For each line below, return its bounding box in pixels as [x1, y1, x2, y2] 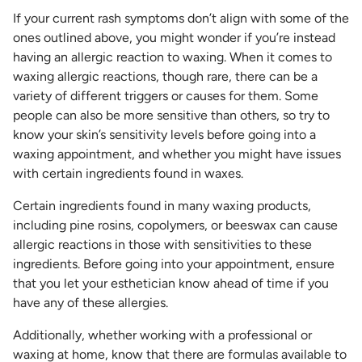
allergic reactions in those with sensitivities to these [13, 237, 312, 253]
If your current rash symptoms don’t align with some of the [13, 11, 349, 27]
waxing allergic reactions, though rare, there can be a [13, 69, 318, 85]
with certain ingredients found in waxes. [13, 166, 246, 182]
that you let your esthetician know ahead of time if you [13, 276, 329, 292]
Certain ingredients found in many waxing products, [13, 198, 311, 214]
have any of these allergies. [13, 295, 171, 311]
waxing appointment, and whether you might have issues [13, 146, 341, 162]
